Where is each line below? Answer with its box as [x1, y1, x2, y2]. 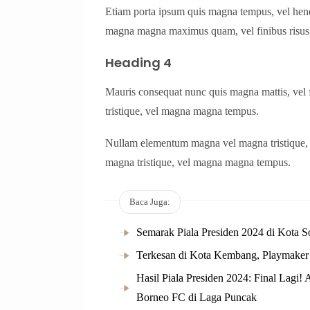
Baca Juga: [129, 196, 170, 207]
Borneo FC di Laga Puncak [136, 291, 257, 304]
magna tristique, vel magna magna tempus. [105, 156, 291, 169]
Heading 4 [105, 54, 172, 72]
